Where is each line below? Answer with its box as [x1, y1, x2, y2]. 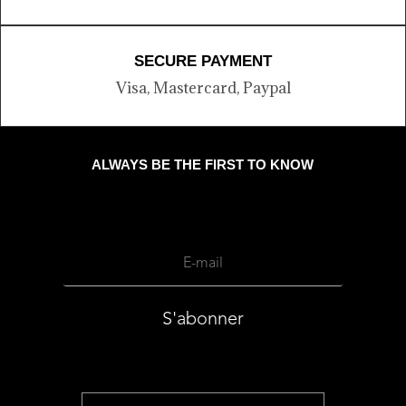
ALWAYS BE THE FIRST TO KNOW [92, 156, 314, 172]
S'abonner [161, 310, 244, 329]
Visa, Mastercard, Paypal [115, 77, 291, 98]
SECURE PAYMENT [134, 52, 272, 70]
